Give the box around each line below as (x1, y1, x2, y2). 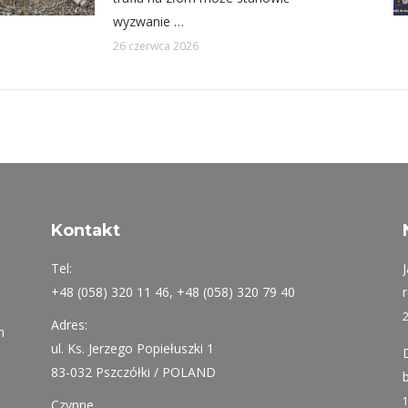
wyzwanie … (113, 12, 184, 30)
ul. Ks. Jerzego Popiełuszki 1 (50, 339, 214, 357)
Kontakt (50, 219, 120, 240)
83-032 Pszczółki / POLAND (50, 362, 216, 381)
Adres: (50, 315, 87, 333)
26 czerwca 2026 (113, 37, 199, 54)
